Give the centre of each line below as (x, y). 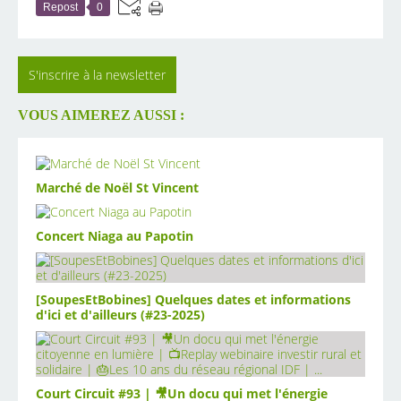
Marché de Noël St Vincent (117, 187)
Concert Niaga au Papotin (115, 235)
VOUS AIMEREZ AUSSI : (101, 115)
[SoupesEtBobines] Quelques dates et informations (193, 299)
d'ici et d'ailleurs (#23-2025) (120, 314)
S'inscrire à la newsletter (97, 74)
